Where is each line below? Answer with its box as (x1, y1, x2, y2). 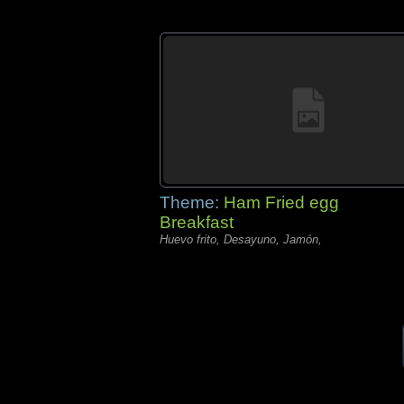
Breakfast (160, 213, 234, 232)
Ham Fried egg (224, 193, 339, 212)
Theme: (160, 193, 224, 212)
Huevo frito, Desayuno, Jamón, (160, 233, 322, 246)
